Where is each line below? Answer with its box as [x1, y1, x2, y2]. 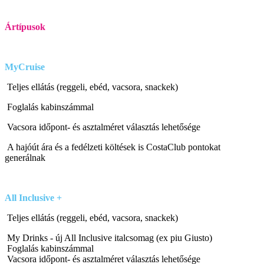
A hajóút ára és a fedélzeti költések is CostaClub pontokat [5, 142, 220, 153]
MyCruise [5, 62, 47, 72]
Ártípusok [5, 22, 45, 32]
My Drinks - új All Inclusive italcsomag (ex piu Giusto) [5, 233, 212, 243]
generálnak [5, 153, 45, 163]
